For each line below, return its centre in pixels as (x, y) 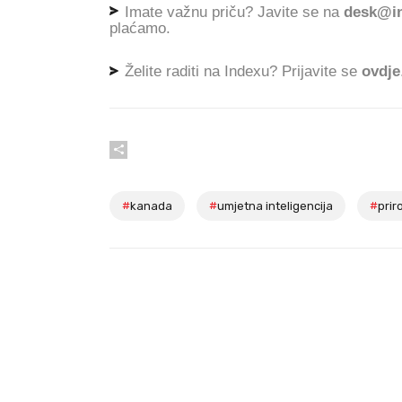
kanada (151, 206)
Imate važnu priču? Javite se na (232, 12)
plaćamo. (140, 29)
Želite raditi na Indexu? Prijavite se (241, 72)
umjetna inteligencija (275, 206)
